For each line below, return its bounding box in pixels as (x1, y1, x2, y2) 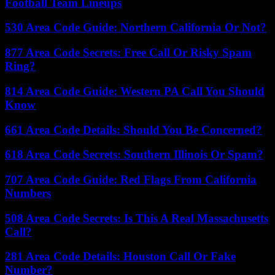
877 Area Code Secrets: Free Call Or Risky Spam (5, 46, 252, 60)
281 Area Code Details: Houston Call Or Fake (5, 250, 236, 263)
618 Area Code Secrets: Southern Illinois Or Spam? (5, 148, 263, 161)
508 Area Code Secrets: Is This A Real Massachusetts (5, 211, 268, 225)
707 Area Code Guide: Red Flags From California (5, 172, 257, 186)
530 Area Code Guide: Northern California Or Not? (5, 21, 266, 34)
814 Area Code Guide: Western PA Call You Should (5, 84, 265, 98)
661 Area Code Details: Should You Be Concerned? (5, 123, 262, 136)
